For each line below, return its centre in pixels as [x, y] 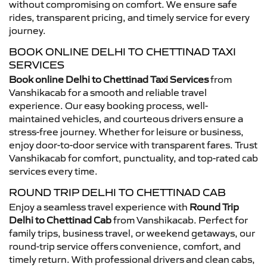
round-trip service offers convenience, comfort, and [125, 246]
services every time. [53, 171]
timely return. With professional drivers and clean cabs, [132, 259]
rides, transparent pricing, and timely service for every [129, 17]
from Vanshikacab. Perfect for [180, 220]
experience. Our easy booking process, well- [108, 105]
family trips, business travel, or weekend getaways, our [132, 233]
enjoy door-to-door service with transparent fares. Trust [133, 145]
